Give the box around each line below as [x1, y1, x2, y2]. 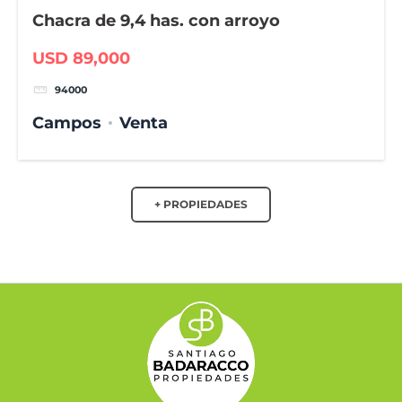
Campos [32, 112, 102, 133]
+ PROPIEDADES [154, 197, 248, 212]
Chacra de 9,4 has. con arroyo [32, 11, 281, 31]
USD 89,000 [32, 48, 131, 68]
